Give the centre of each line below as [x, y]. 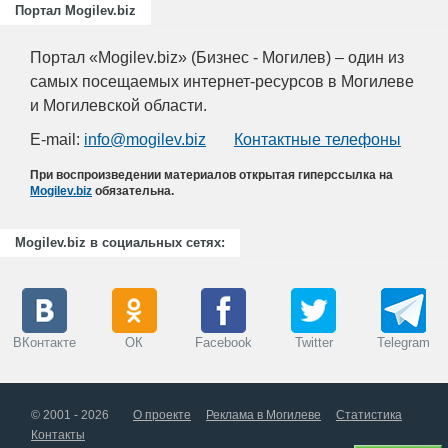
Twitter [313, 342]
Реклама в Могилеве [263, 414]
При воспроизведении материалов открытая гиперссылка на [211, 174]
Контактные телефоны [317, 139]
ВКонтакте [45, 342]
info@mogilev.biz [145, 139]
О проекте [162, 414]
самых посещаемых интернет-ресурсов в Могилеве [222, 81]
